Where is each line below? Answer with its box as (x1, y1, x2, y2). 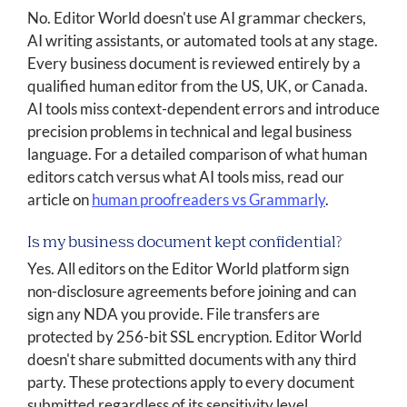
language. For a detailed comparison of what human (27, 144, 367, 164)
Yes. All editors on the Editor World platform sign (27, 259, 349, 279)
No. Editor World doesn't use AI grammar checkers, (27, 8, 366, 28)
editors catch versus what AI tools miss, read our (27, 167, 344, 187)
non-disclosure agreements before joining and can (27, 282, 356, 302)
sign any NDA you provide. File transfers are (27, 304, 320, 324)
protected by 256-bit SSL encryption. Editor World (27, 327, 362, 347)
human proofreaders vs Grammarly (92, 190, 325, 210)
